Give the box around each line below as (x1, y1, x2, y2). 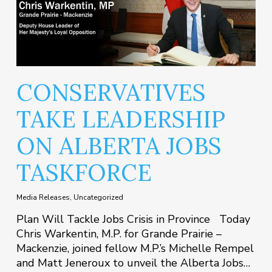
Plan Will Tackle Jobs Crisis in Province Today (16, 211, 250, 226)
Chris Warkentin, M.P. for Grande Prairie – (16, 226, 222, 241)
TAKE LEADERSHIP (16, 104, 225, 134)
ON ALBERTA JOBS (16, 131, 222, 160)
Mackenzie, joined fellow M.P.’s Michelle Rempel (16, 240, 254, 256)
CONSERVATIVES (16, 77, 206, 107)
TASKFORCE (16, 157, 152, 187)
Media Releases (16, 192, 70, 202)
